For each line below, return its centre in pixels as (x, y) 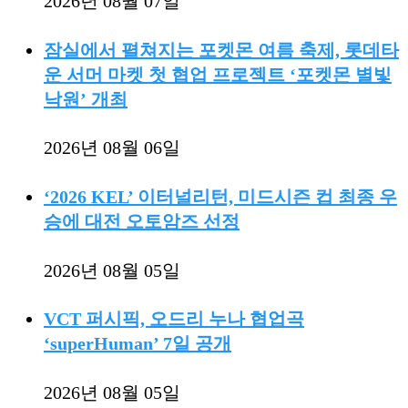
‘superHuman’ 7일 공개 (138, 344)
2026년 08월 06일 (112, 148)
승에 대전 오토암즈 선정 (142, 221)
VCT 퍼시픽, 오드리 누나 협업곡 (174, 319)
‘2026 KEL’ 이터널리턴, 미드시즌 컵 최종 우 (220, 197)
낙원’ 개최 (86, 99)
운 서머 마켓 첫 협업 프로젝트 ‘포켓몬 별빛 (218, 74)
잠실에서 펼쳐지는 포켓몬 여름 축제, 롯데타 (221, 50)
